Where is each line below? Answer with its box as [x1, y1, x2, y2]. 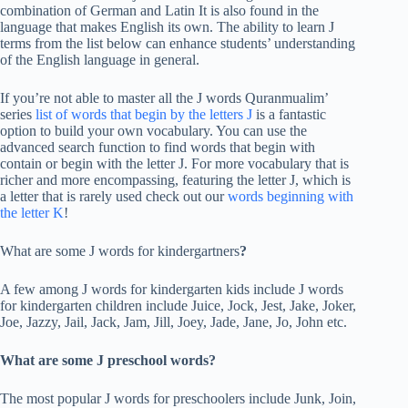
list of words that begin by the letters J [36, 107, 252, 123]
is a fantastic [252, 107, 326, 123]
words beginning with [228, 189, 353, 205]
